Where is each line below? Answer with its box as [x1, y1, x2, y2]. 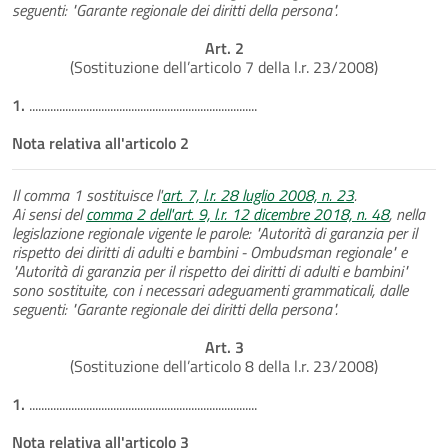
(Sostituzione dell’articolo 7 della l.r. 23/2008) [70, 54, 378, 79]
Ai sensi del [12, 201, 86, 226]
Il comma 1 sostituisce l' [12, 182, 162, 207]
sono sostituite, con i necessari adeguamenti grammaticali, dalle [12, 277, 408, 302]
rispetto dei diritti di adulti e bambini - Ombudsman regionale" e [12, 239, 407, 264]
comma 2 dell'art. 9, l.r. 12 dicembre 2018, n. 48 [86, 201, 389, 226]
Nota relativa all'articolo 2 [12, 130, 189, 155]
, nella [389, 201, 425, 226]
